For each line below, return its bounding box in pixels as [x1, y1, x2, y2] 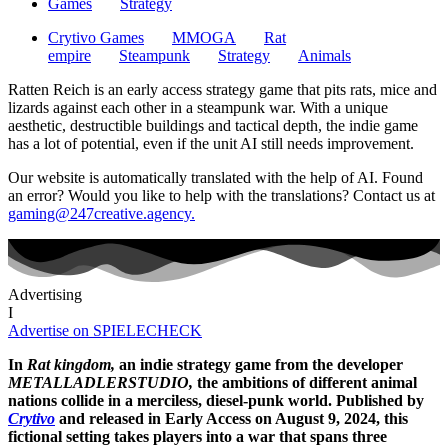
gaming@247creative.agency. [8, 204, 195, 222]
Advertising [8, 285, 82, 303]
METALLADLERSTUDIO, [8, 373, 193, 391]
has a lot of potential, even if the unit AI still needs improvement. [8, 134, 414, 152]
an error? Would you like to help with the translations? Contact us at [8, 186, 435, 204]
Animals [298, 46, 351, 64]
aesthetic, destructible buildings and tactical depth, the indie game [8, 116, 418, 134]
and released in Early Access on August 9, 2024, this [55, 409, 408, 427]
